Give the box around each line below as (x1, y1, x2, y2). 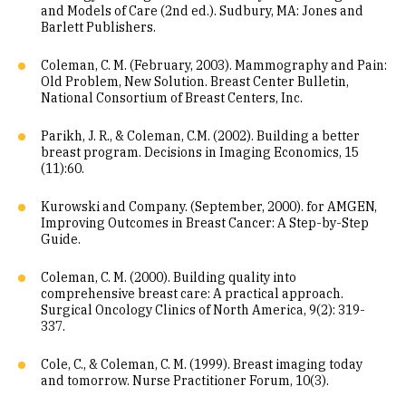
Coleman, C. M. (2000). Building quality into (41, 269, 296, 285)
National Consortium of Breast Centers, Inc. (41, 90, 303, 106)
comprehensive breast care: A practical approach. (41, 285, 343, 302)
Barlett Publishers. (41, 19, 156, 35)
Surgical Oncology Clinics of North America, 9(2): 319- (41, 302, 365, 318)
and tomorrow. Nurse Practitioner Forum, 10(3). (41, 372, 329, 389)
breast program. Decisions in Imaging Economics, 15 (41, 144, 359, 160)
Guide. (41, 231, 81, 247)
